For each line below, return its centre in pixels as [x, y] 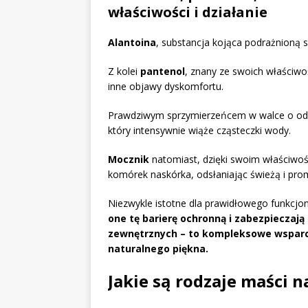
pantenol [163, 71]
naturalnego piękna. [158, 249]
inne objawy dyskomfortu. [166, 87]
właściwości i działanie [188, 12]
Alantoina [132, 43]
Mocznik [129, 159]
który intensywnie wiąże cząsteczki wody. [199, 131]
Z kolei [124, 71]
